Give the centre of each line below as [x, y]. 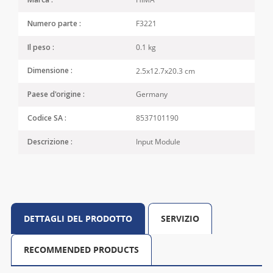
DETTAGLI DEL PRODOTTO [78, 218]
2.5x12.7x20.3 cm [166, 71]
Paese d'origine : [56, 95]
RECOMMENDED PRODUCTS [81, 249]
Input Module [158, 141]
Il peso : [41, 48]
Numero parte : [55, 24]
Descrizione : [50, 142]
